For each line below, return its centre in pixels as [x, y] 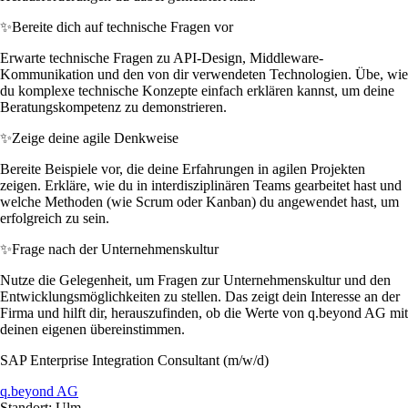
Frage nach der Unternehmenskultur [115, 249]
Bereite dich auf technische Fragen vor [122, 26]
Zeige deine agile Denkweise [95, 138]
